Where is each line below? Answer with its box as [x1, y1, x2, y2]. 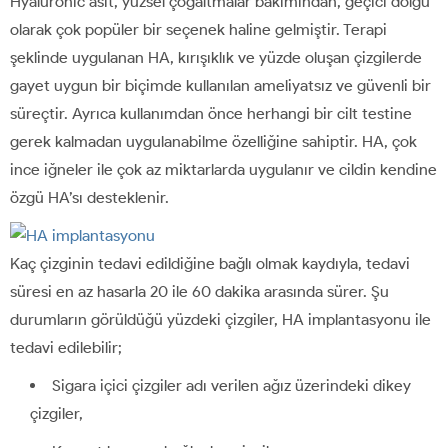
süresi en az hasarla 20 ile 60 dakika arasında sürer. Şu [10, 281, 389, 301]
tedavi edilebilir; [10, 337, 122, 357]
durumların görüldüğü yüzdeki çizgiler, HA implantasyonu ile [10, 309, 431, 329]
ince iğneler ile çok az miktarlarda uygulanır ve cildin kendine [10, 159, 437, 179]
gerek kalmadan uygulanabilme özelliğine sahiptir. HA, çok [10, 131, 417, 151]
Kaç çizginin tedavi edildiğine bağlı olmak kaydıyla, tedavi [10, 253, 410, 273]
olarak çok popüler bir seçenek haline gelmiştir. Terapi [10, 19, 387, 39]
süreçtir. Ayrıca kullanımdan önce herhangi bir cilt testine [10, 103, 412, 123]
